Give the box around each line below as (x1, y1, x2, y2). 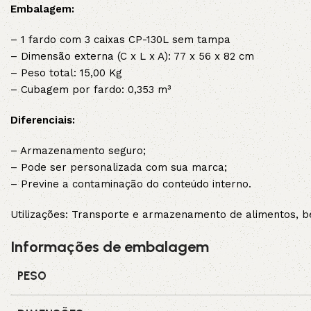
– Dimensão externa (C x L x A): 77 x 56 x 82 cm (10, 50, 254, 63)
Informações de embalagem (10, 237, 209, 257)
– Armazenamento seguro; (10, 144, 146, 158)
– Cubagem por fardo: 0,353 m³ (10, 83, 171, 96)
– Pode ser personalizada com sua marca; (10, 161, 227, 174)
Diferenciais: (10, 114, 75, 127)
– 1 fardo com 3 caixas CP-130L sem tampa (10, 33, 230, 47)
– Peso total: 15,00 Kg (10, 67, 122, 80)
